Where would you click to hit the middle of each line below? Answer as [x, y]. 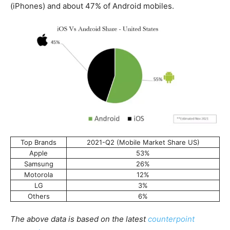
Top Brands [39, 142]
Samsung [39, 164]
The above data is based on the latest [79, 219]
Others [39, 196]
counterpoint [171, 219]
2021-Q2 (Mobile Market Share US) [143, 142]
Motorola [39, 175]
